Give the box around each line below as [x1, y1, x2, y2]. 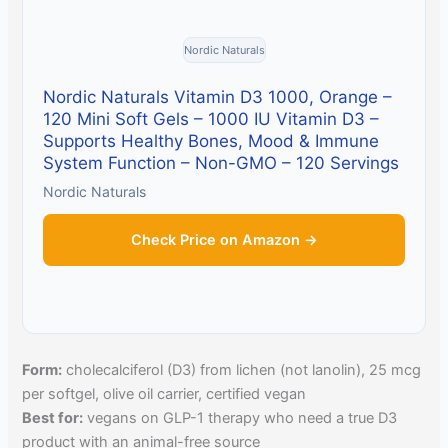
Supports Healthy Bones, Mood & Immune [43, 130, 380, 151]
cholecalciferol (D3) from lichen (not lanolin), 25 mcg [62, 360, 422, 379]
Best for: [22, 408, 84, 427]
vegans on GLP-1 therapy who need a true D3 [83, 408, 398, 427]
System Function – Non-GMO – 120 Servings [43, 152, 400, 173]
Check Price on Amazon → [130, 230, 318, 249]
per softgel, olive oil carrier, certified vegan [22, 384, 307, 403]
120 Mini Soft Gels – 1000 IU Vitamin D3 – [43, 108, 380, 129]
